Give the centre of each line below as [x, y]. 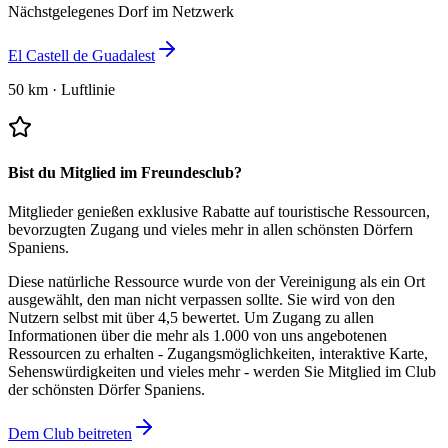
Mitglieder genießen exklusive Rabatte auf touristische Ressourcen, [219, 212]
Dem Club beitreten [70, 434]
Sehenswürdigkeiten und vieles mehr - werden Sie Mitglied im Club [222, 372]
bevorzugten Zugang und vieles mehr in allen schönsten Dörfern [210, 230]
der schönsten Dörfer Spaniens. [106, 390]
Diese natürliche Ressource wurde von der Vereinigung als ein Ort [216, 282]
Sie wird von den [341, 300]
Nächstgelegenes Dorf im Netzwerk [121, 11]
